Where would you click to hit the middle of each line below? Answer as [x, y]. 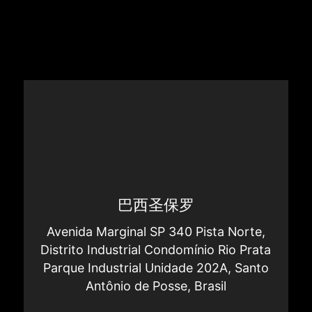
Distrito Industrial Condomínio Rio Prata [156, 250]
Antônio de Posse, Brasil [156, 286]
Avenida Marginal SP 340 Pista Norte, [156, 232]
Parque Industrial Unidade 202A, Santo [156, 268]
